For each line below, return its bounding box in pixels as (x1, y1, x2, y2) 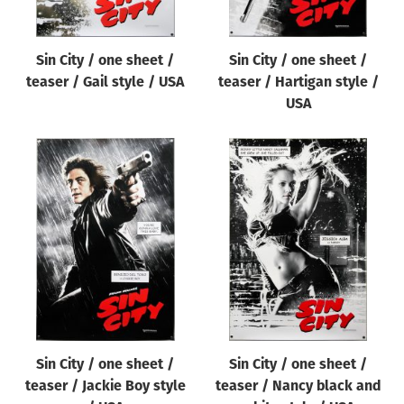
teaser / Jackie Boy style (24, 379, 186, 394)
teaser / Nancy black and (215, 379, 381, 394)
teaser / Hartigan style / (217, 75, 379, 90)
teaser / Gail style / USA (26, 75, 185, 90)
